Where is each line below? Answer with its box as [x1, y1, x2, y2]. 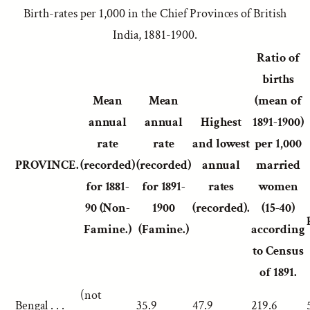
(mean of [254, 93, 302, 109]
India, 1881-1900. [113, 27, 197, 43]
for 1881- [85, 179, 130, 194]
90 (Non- [84, 200, 131, 216]
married [255, 157, 301, 173]
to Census [253, 243, 304, 259]
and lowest [192, 136, 250, 152]
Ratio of [257, 50, 300, 66]
